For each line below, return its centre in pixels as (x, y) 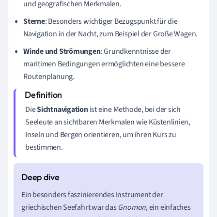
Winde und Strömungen (62, 51)
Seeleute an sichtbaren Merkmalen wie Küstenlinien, (108, 122)
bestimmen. (44, 147)
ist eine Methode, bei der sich (134, 109)
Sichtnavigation (62, 109)
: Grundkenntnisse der (136, 51)
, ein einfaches (168, 207)
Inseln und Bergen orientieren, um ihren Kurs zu (101, 134)
